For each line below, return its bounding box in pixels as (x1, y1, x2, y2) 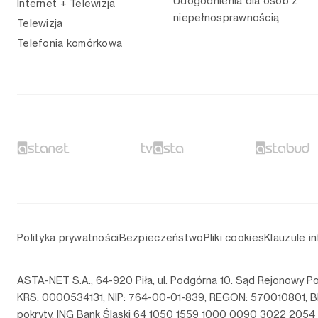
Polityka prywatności (17, 231, 119, 244)
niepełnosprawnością (173, 11, 280, 24)
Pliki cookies (203, 231, 265, 244)
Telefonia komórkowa (17, 37, 123, 50)
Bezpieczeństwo (119, 231, 204, 244)
